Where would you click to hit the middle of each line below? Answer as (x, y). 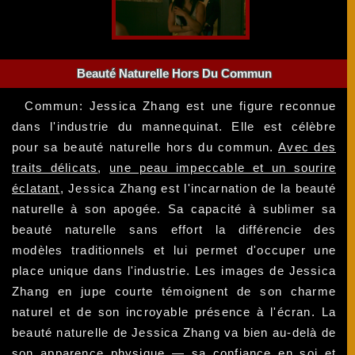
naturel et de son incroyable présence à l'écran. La (174, 311)
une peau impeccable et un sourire (223, 167)
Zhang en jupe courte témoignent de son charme (174, 291)
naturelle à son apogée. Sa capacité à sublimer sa (174, 208)
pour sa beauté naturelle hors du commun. (145, 147)
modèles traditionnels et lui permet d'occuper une (174, 250)
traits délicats (55, 167)
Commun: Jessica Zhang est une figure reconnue (181, 105)
